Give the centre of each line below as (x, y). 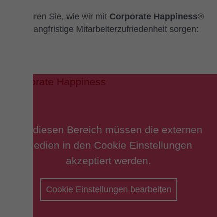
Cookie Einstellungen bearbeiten (108, 189)
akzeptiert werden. (108, 160)
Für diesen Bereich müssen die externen (108, 129)
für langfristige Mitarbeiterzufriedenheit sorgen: (108, 29)
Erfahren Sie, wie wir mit (61, 17)
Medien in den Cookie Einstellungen (108, 145)
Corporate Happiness (154, 17)
